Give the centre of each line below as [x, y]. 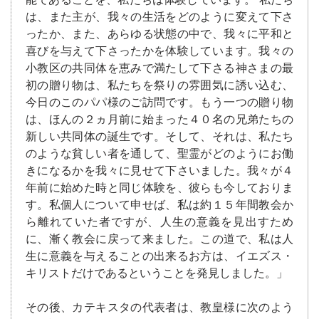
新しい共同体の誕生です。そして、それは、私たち [159, 137]
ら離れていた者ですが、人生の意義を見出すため [159, 222]
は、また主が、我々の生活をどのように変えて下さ [159, 17]
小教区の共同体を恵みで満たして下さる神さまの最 [159, 68]
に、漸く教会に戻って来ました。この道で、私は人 [159, 239]
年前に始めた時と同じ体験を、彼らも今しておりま [159, 188]
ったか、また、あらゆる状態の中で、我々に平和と [159, 34]
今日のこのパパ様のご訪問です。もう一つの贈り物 [159, 103]
